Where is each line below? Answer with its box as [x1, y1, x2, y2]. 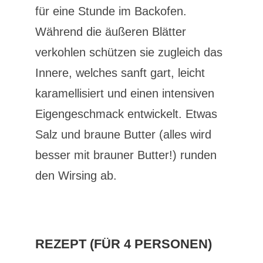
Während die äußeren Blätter [35, 25, 186, 38]
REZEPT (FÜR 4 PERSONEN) [35, 237, 212, 251]
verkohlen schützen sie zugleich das [35, 46, 222, 59]
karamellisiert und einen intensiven [35, 87, 214, 100]
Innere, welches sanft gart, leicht [35, 66, 205, 79]
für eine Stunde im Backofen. [35, 5, 187, 18]
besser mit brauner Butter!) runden [35, 149, 217, 161]
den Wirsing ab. [35, 169, 117, 182]
